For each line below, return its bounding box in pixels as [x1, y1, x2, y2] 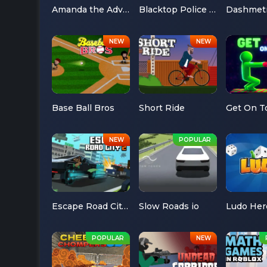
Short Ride [138, 103, 185, 114]
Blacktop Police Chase [209, 4, 216, 15]
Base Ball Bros [52, 103, 114, 114]
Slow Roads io [138, 201, 199, 212]
